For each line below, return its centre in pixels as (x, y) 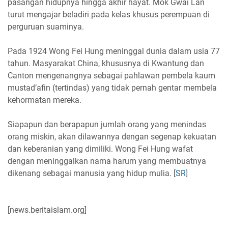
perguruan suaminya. (46, 26)
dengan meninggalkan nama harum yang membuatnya (107, 161)
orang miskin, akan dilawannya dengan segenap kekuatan (112, 136)
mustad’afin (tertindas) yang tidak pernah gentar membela (112, 88)
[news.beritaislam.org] (47, 210)
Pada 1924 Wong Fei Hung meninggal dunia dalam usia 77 (114, 51)
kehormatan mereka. (45, 100)
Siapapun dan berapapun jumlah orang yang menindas (107, 124)
